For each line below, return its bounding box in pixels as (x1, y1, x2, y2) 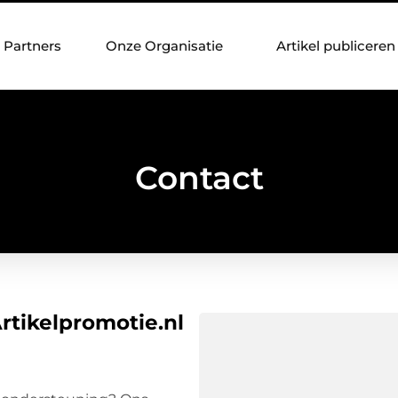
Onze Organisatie (106, 37, 223, 54)
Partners (4, 37, 61, 54)
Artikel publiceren (276, 37, 395, 54)
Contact (134, 157, 264, 197)
